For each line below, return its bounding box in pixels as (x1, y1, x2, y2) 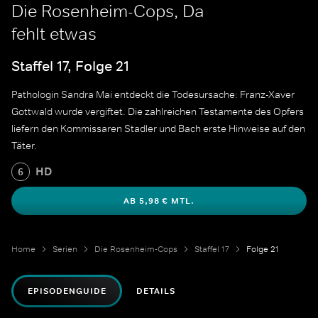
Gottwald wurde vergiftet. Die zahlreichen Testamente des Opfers (11, 105, 304, 119)
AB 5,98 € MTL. (123, 195, 195, 207)
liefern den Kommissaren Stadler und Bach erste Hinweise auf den (11, 122, 305, 136)
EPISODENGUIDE (28, 285, 106, 297)
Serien (53, 243, 77, 256)
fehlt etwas (11, 23, 97, 44)
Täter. (11, 139, 37, 153)
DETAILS (136, 285, 176, 297)
